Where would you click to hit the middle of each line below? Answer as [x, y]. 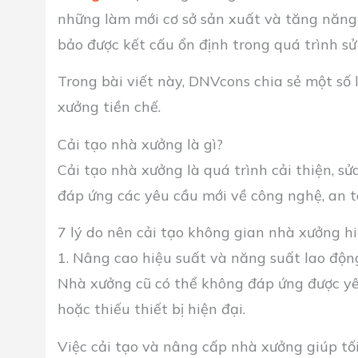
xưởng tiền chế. [109, 107]
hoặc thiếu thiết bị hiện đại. [151, 309]
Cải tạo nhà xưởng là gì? [140, 144]
